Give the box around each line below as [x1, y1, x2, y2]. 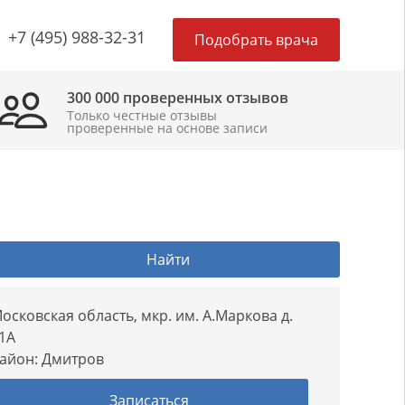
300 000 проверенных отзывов [67, 88, 288, 108]
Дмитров [42, 349, 105, 369]
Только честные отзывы [67, 107, 217, 124]
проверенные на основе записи [67, 119, 268, 137]
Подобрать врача [194, 30, 318, 50]
